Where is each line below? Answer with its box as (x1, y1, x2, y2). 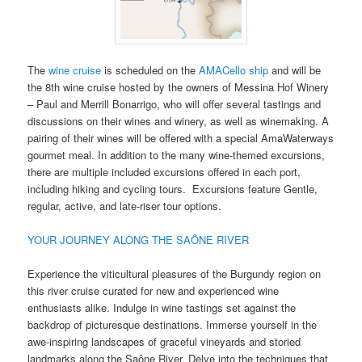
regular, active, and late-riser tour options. (27, 198, 222, 214)
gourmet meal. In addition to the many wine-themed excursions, (27, 147, 326, 163)
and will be (268, 62, 322, 78)
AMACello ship (199, 62, 269, 78)
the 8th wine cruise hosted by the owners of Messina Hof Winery (27, 79, 330, 95)
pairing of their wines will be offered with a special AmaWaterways (27, 130, 335, 146)
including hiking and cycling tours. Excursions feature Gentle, (27, 181, 318, 197)
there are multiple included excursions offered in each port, (27, 164, 301, 180)
